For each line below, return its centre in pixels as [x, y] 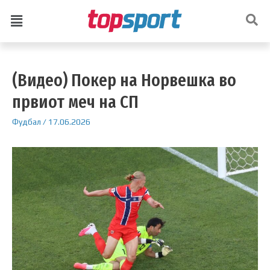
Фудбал [27, 121]
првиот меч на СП [75, 102]
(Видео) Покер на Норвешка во [124, 80]
